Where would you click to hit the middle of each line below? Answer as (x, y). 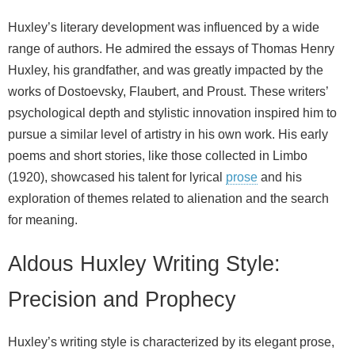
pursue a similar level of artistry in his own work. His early (168, 135)
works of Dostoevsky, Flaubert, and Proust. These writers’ (168, 92)
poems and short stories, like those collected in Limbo (158, 156)
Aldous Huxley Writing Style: (144, 263)
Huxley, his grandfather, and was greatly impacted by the (166, 71)
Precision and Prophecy (122, 299)
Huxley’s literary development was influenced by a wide (164, 28)
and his (280, 177)
